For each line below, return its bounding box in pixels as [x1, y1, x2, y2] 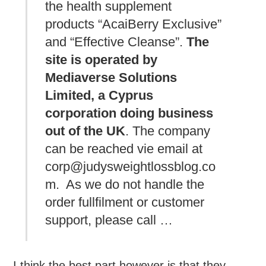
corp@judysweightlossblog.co [45, 159, 216, 175]
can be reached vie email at [45, 141, 203, 157]
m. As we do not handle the [45, 177, 205, 192]
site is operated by [45, 52, 158, 68]
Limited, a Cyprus [45, 88, 154, 103]
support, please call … [45, 213, 173, 228]
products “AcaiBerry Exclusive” [45, 17, 222, 32]
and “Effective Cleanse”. [45, 34, 187, 50]
